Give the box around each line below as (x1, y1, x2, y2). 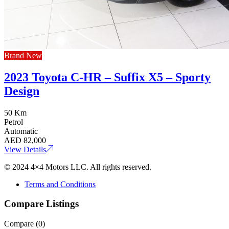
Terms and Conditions (25, 179, 96, 189)
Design (4, 84, 39, 98)
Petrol (4, 117, 23, 126)
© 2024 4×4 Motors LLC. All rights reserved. (4, 162, 151, 171)
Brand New (4, 51, 42, 60)
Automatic (4, 126, 38, 135)
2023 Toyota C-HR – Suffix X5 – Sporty (4, 70, 211, 84)
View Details (4, 145, 46, 154)
